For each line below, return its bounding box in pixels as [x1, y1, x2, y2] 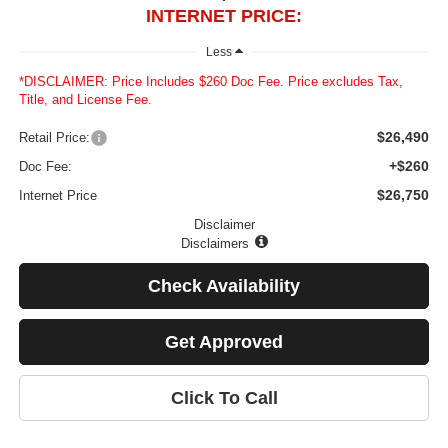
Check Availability [148, 276, 300, 297]
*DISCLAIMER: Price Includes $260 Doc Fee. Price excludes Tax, [18, 74, 403, 90]
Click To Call [170, 388, 278, 409]
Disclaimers [180, 236, 249, 252]
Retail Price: [18, 130, 90, 146]
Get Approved [165, 332, 283, 353]
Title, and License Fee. [18, 92, 152, 108]
